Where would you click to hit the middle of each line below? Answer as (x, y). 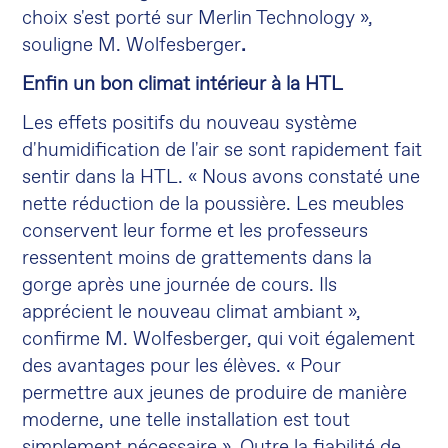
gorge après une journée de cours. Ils (180, 285)
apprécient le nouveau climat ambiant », (192, 312)
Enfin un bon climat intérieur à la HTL (183, 84)
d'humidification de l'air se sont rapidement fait (222, 150)
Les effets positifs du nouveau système (190, 123)
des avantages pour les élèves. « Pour (182, 366)
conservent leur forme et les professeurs (195, 231)
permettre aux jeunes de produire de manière (215, 393)
